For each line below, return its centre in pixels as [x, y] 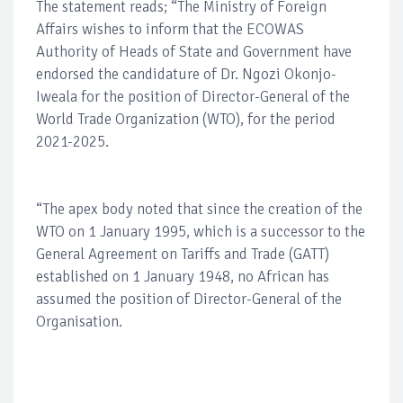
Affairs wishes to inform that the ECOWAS [170, 29]
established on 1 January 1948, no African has [183, 276]
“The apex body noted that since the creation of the [199, 209]
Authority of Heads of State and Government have [194, 51]
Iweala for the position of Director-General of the [193, 96]
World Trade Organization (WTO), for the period [186, 119]
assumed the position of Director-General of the [189, 299]
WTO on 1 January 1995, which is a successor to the [201, 231]
